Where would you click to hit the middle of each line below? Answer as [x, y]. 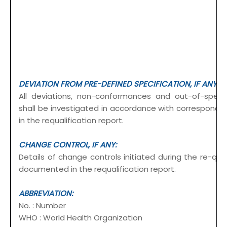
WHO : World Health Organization [82, 218]
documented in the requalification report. [97, 169]
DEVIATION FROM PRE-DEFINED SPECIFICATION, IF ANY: [119, 84]
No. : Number [42, 206]
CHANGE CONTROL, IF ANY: [68, 145]
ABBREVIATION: [46, 194]
